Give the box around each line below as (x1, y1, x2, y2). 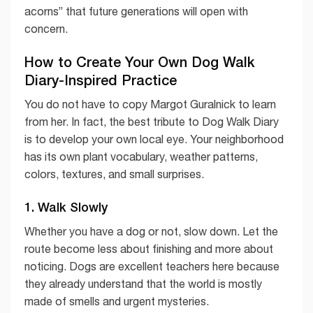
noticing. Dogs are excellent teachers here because (24, 260, 279, 273)
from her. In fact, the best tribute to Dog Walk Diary (24, 115, 279, 128)
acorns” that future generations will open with (24, 4, 248, 17)
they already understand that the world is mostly (24, 277, 262, 291)
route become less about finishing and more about (24, 242, 273, 256)
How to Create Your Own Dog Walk (24, 52, 254, 70)
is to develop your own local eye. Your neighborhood (24, 132, 284, 145)
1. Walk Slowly (24, 199, 108, 215)
